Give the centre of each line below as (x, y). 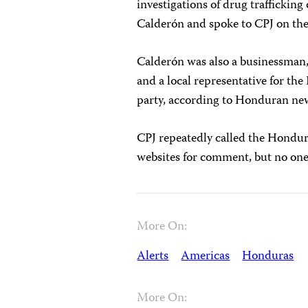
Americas (206, 256)
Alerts (153, 256)
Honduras (268, 256)
